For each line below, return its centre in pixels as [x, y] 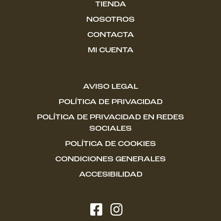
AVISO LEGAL [110, 87]
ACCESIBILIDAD [110, 175]
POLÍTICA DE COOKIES [110, 144]
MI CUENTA [110, 50]
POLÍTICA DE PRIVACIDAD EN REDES [110, 117]
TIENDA [110, 4]
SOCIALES [110, 129]
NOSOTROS [110, 20]
